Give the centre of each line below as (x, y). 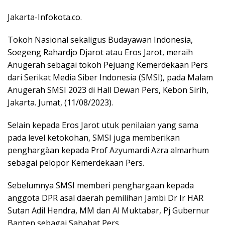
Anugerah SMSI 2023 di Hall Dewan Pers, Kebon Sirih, (108, 90)
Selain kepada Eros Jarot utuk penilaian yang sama (103, 125)
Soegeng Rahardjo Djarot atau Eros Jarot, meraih (100, 52)
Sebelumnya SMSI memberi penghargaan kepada (101, 186)
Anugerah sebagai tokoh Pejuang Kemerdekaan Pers (108, 65)
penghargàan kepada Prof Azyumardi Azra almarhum (108, 150)
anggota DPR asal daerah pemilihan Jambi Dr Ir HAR (105, 198)
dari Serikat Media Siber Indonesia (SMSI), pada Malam (110, 78)
